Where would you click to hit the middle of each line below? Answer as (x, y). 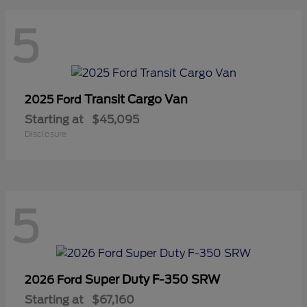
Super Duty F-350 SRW (152, 280)
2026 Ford (55, 280)
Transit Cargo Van (136, 99)
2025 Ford (54, 99)
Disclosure (46, 134)
